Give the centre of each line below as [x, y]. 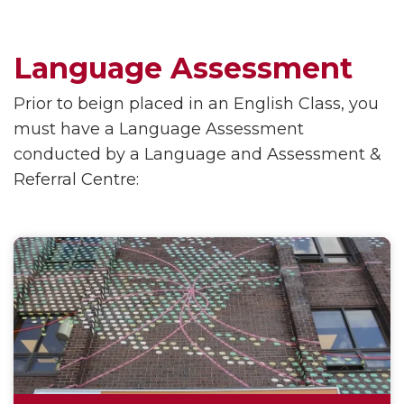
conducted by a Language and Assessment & [197, 154]
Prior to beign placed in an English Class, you [196, 104]
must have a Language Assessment [159, 129]
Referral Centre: [76, 179]
